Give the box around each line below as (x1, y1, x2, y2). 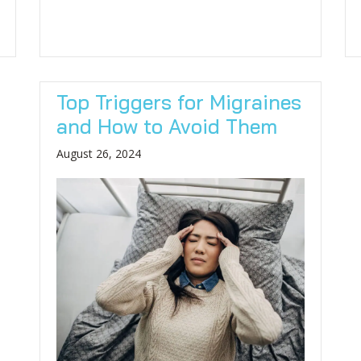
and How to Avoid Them (56, 113, 277, 139)
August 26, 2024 (56, 145, 141, 161)
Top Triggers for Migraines (56, 89, 301, 114)
